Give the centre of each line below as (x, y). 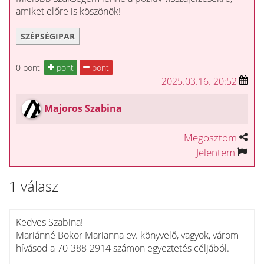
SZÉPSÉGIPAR (48, 36)
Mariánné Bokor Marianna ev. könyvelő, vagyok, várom (127, 235)
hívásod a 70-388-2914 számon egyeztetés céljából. (123, 248)
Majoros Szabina (83, 108)
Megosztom (210, 138)
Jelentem (216, 152)
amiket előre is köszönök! (68, 11)
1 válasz (34, 186)
